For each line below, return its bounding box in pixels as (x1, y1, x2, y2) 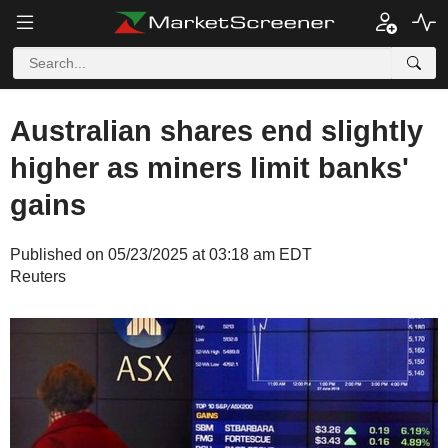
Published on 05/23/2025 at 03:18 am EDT (10, 246, 312, 263)
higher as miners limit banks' (10, 152, 409, 184)
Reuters (10, 268, 66, 285)
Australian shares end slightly (10, 115, 423, 147)
